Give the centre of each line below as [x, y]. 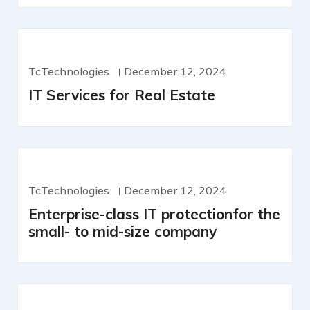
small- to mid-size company [122, 231]
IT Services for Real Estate [122, 95]
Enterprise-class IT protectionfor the [154, 214]
